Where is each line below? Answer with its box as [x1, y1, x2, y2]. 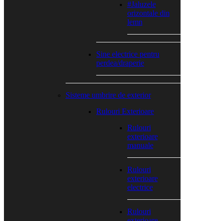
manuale [127, 141, 153, 149]
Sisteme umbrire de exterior [65, 91, 151, 99]
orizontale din [127, 9, 170, 17]
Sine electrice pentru [96, 50, 160, 58]
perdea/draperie [96, 59, 145, 67]
